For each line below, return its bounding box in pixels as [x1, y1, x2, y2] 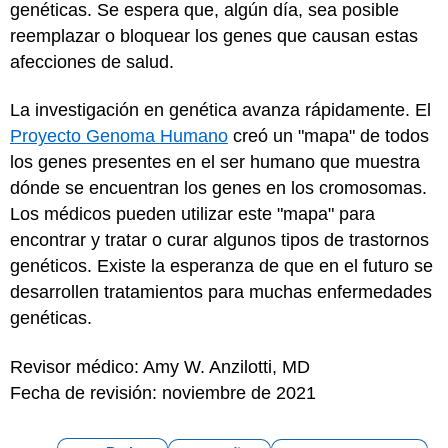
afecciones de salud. [10, 51, 174, 72]
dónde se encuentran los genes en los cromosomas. [10, 178, 427, 198]
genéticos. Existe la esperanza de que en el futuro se [10, 256, 433, 276]
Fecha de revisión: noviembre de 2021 [10, 382, 316, 403]
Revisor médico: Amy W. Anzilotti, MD [10, 356, 310, 377]
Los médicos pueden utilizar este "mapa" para [10, 204, 375, 224]
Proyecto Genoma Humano [10, 126, 228, 146]
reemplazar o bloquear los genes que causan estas [10, 25, 418, 46]
